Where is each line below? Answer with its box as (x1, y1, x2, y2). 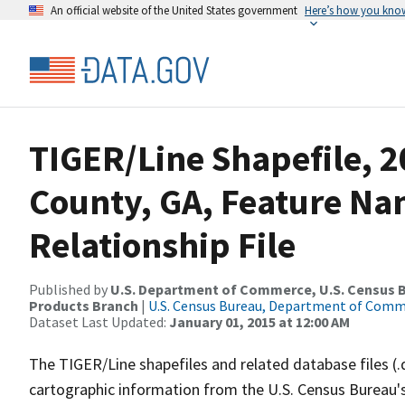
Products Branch (29, 297, 138, 315)
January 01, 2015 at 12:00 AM (169, 313, 350, 331)
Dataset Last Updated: (29, 313, 169, 331)
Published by (29, 280, 110, 298)
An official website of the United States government (51, 3, 297, 17)
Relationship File (29, 222, 296, 268)
